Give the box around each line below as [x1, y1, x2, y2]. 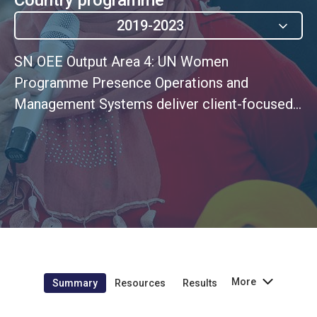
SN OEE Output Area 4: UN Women [14, 52, 229, 70]
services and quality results [14, 116, 183, 134]
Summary [52, 277, 98, 289]
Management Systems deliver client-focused [14, 95, 293, 113]
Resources [115, 277, 166, 289]
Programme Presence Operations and [14, 74, 248, 91]
